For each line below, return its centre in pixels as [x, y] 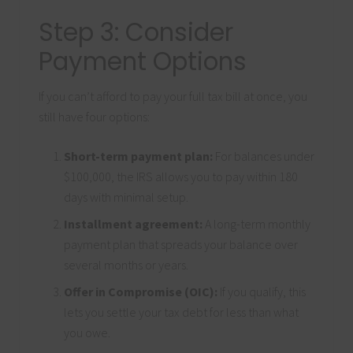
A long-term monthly [258, 224]
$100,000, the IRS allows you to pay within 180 [181, 177]
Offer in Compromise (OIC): [141, 292]
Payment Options [143, 62]
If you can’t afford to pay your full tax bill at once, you [173, 97]
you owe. [87, 333]
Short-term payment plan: [138, 156]
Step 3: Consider [136, 33]
